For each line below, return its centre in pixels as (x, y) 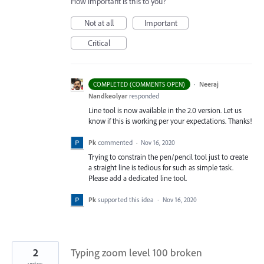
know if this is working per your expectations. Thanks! (170, 121)
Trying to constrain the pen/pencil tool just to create (168, 157)
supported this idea (127, 200)
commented (116, 143)
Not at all (99, 23)
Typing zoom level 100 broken (136, 253)
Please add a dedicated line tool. (138, 178)
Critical (99, 43)
